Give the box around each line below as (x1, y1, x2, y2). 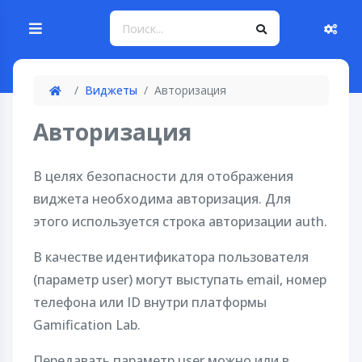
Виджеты (85, 82, 137, 98)
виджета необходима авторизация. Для (33, 190, 291, 208)
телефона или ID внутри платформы (33, 293, 267, 311)
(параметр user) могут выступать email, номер (33, 271, 326, 288)
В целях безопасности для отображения (33, 167, 293, 185)
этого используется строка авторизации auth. (33, 213, 327, 230)
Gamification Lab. (33, 316, 141, 334)
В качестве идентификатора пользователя (33, 248, 309, 266)
